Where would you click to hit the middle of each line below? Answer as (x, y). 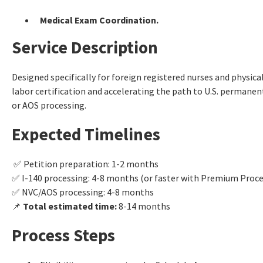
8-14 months (144, 206)
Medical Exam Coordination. (99, 20)
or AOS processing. (49, 105)
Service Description (85, 47)
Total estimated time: (70, 206)
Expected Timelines (86, 134)
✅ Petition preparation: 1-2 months (85, 163)
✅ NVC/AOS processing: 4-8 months (83, 192)
